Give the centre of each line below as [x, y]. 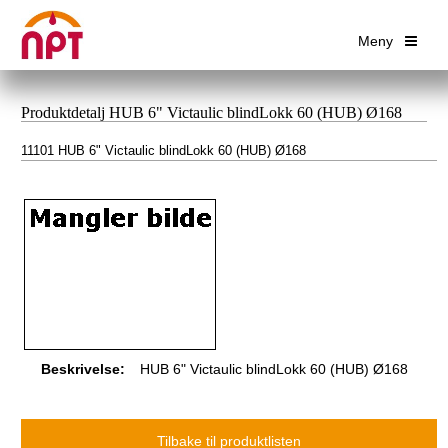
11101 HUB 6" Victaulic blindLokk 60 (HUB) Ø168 [163, 150]
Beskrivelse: [83, 368]
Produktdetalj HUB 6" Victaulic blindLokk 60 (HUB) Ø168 [211, 112]
